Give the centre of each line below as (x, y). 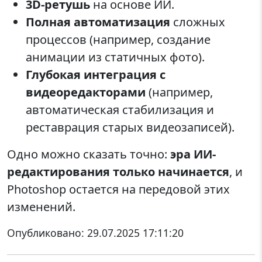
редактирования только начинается (118, 171)
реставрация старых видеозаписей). (130, 127)
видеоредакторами (86, 92)
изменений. (41, 206)
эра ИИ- (193, 154)
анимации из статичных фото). (115, 57)
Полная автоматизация (98, 22)
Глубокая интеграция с (96, 74)
